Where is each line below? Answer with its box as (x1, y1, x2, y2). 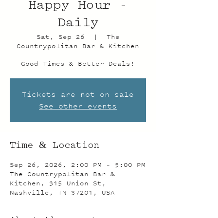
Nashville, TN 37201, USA (10, 188, 115, 197)
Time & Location (10, 142, 99, 150)
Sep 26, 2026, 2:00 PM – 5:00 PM (10, 161, 145, 169)
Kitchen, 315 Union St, (10, 179, 106, 187)
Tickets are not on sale (22, 89, 134, 99)
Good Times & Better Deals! (21, 59, 135, 68)
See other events (39, 101, 117, 111)
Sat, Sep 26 (36, 33, 85, 41)
